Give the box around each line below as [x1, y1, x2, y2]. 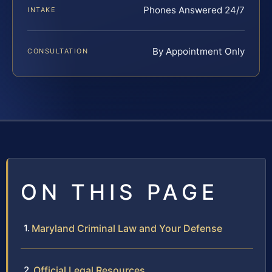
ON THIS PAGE [21, 179, 219, 205]
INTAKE [27, 5, 56, 15]
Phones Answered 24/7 [143, 4, 245, 16]
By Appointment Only [152, 46, 245, 58]
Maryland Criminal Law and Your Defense [32, 222, 222, 235]
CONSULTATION [27, 47, 89, 56]
